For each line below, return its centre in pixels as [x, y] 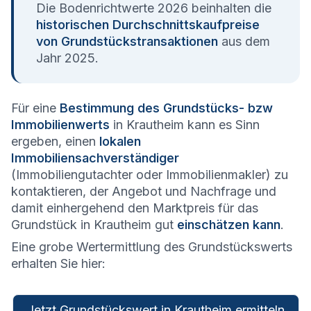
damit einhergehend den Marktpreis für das [135, 208]
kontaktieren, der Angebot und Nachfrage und [144, 192]
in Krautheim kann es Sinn [185, 125]
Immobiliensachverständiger [95, 158]
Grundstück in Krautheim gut [94, 225]
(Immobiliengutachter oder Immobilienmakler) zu [150, 175]
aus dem [244, 42]
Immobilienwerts [60, 125]
